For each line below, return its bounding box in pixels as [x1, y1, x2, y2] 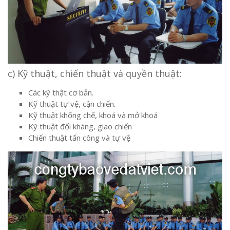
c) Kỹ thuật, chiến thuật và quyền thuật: [8, 67, 182, 80]
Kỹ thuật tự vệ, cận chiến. [28, 99, 116, 109]
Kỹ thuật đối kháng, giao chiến [28, 121, 132, 132]
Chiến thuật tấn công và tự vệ [28, 132, 130, 143]
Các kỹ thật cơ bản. [28, 87, 93, 98]
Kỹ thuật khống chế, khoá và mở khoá [28, 110, 158, 121]
